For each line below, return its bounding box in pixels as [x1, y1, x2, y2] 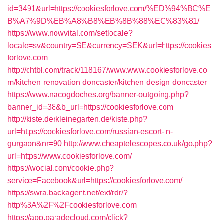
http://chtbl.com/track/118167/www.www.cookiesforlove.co [7, 66, 207, 74]
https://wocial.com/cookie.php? [7, 164, 114, 172]
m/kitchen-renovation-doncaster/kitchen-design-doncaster [7, 78, 207, 86]
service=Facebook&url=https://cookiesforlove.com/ [7, 176, 182, 185]
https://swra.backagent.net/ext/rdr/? [7, 189, 128, 197]
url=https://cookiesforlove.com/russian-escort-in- [7, 127, 173, 136]
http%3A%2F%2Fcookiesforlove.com [7, 201, 137, 209]
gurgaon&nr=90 [7, 139, 62, 148]
